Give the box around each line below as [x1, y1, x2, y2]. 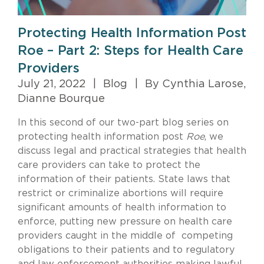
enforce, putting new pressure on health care [18, 217, 232, 227]
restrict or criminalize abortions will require [18, 189, 223, 199]
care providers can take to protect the [18, 160, 200, 170]
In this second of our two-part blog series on [18, 118, 229, 128]
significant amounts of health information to [18, 203, 226, 213]
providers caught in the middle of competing [18, 231, 233, 241]
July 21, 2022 [18, 79, 88, 90]
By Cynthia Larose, [142, 79, 246, 90]
